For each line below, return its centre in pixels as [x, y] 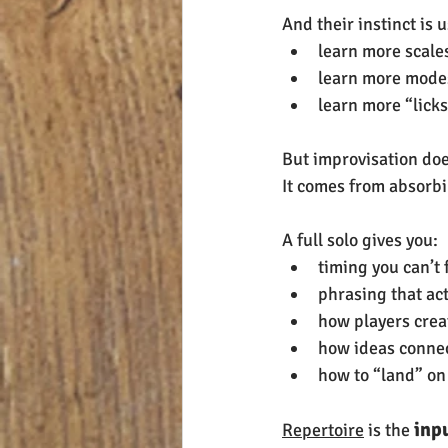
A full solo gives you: [360, 240]
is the [387, 430]
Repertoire [323, 430]
